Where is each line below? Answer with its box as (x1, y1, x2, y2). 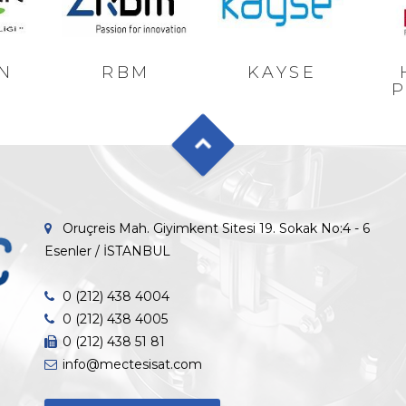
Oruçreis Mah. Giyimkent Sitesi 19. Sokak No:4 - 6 (63, 220, 370, 237)
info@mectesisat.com (63, 356, 202, 372)
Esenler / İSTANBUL (44, 243, 170, 259)
